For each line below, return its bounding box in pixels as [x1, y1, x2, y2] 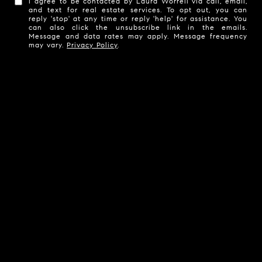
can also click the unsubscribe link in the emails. [29, 22, 247, 32]
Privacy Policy [67, 40, 118, 49]
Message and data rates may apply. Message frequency [29, 31, 247, 40]
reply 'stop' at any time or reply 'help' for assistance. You [29, 13, 247, 23]
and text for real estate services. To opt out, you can [29, 5, 247, 14]
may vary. [29, 40, 67, 49]
